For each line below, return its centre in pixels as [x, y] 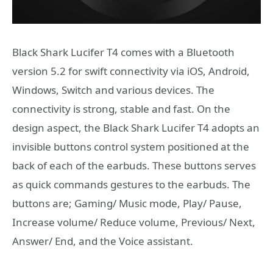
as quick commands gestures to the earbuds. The [131, 185]
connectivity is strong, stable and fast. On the [121, 109]
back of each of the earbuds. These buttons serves [134, 166]
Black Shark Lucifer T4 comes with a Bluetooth [123, 52]
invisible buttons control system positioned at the [131, 147]
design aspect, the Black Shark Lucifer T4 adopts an [136, 128]
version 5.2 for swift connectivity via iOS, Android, [131, 71]
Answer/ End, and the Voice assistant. [103, 241]
